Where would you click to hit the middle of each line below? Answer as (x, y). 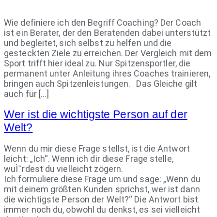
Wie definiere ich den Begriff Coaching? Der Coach (102, 23)
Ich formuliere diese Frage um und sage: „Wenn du (102, 179)
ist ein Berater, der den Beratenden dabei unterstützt (108, 33)
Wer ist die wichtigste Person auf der (96, 115)
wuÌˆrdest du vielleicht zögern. (64, 169)
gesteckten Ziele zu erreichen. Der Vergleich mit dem (108, 53)
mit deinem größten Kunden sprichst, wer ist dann (102, 189)
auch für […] (27, 94)
